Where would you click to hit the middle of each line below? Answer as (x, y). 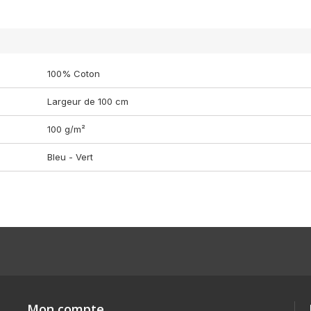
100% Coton (74, 74)
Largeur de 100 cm (88, 101)
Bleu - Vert (70, 157)
